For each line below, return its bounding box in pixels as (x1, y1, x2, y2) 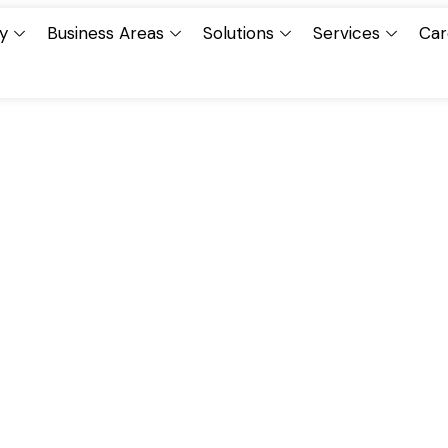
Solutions (203, 22, 275, 44)
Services (313, 22, 381, 44)
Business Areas (47, 22, 165, 44)
